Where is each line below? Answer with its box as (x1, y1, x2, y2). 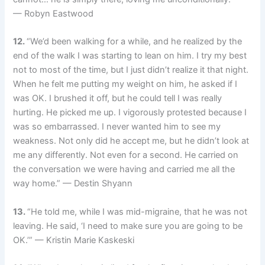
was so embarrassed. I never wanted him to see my (13, 121, 221, 132)
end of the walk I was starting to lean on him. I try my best (13, 50, 247, 62)
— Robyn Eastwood (13, 8, 94, 19)
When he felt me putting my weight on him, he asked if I (13, 79, 238, 90)
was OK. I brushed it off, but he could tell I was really (13, 93, 222, 104)
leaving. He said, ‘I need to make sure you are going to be (13, 220, 243, 231)
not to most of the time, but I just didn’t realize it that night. (13, 64, 249, 76)
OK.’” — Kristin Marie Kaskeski (13, 234, 135, 245)
